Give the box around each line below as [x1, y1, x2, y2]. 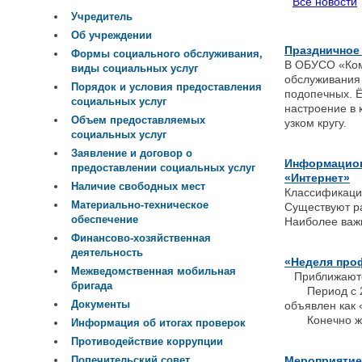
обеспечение [71, 213, 138, 227]
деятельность [71, 246, 143, 260]
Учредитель [71, 11, 133, 23]
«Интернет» [284, 170, 350, 184]
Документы [71, 298, 130, 311]
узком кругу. [284, 116, 347, 129]
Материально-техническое [71, 199, 208, 212]
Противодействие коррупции [71, 335, 223, 348]
